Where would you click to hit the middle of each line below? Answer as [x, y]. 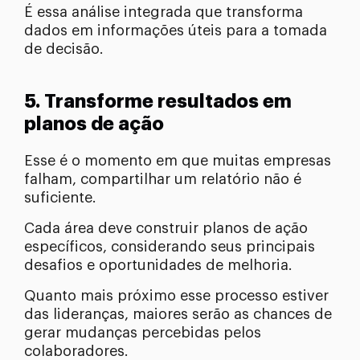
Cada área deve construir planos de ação [166, 228]
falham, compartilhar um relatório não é [163, 179]
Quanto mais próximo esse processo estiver [176, 295]
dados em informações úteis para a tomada [176, 30]
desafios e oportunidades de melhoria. [158, 265]
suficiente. [60, 197]
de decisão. [64, 49]
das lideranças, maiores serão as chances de [178, 314]
